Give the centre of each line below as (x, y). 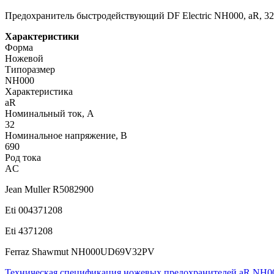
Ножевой (24, 58)
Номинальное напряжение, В (66, 135)
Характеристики (42, 36)
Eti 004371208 (34, 210)
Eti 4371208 (29, 231)
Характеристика (39, 91)
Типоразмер (30, 69)
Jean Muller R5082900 (49, 189)
